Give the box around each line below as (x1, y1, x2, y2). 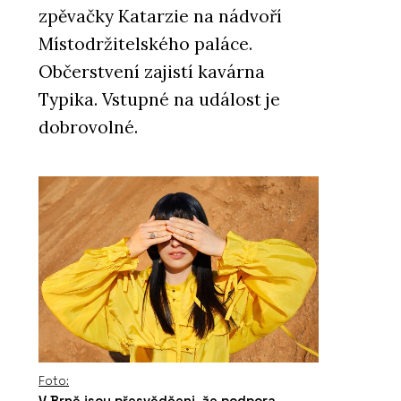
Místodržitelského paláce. (38, 33, 252, 55)
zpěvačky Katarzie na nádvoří (38, 5, 282, 28)
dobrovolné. (38, 116, 138, 139)
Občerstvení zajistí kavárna (38, 61, 265, 83)
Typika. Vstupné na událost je (38, 89, 280, 111)
